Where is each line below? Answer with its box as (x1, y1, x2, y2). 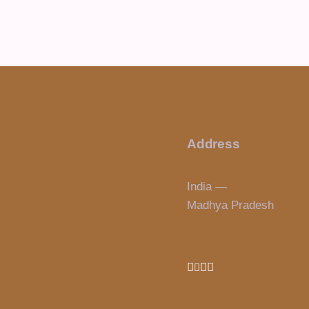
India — (186, 179, 227, 193)
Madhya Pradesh (186, 198, 274, 212)
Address (186, 136, 240, 151)
